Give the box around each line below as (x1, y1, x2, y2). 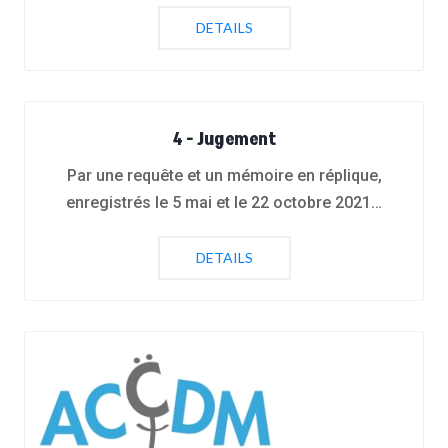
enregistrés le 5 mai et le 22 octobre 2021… (66, 192, 382, 212)
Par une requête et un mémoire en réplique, (66, 165, 382, 185)
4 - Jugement (173, 126, 275, 152)
